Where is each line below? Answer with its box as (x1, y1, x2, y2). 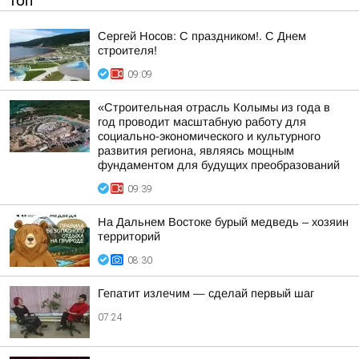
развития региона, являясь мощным (98, 144, 294, 157)
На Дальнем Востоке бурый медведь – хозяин (98, 216, 349, 228)
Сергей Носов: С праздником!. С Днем (98, 30, 306, 42)
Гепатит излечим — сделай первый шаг (98, 287, 314, 300)
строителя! (98, 44, 157, 57)
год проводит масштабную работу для (98, 115, 306, 128)
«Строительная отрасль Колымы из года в (98, 101, 330, 114)
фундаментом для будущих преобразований (98, 159, 340, 171)
